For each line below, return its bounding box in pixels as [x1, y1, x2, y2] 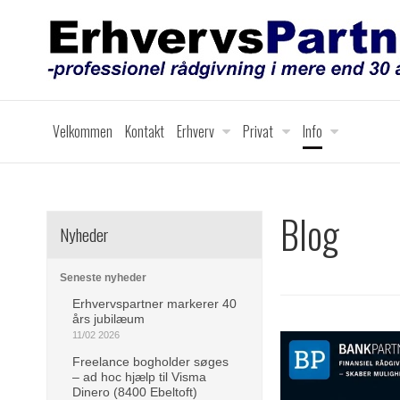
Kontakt [125, 121, 164, 142]
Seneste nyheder [60, 271, 146, 284]
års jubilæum [72, 311, 145, 326]
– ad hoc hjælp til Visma [72, 369, 206, 384]
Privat [243, 121, 274, 142]
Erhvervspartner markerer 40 [72, 296, 237, 311]
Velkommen [53, 121, 112, 142]
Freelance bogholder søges [72, 354, 229, 369]
